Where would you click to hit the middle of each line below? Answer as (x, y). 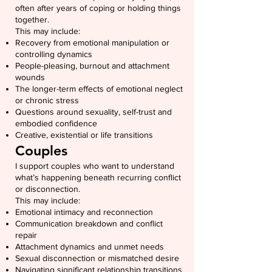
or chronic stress (47, 100)
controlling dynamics (54, 54)
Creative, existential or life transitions (84, 135)
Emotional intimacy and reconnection (84, 212)
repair (26, 235)
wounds (30, 77)
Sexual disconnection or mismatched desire (97, 258)
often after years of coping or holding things (98, 8)
